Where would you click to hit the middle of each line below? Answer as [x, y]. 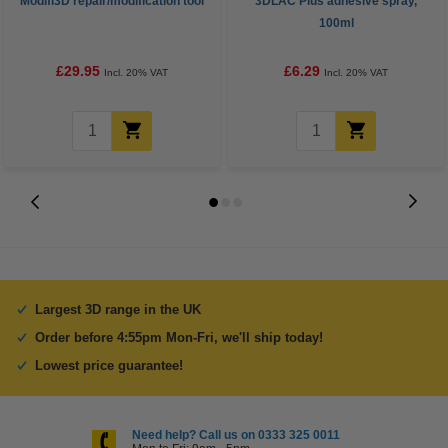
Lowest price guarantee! [109, 365]
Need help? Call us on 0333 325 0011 [236, 435]
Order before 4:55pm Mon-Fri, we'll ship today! [179, 337]
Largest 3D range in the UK [118, 309]
